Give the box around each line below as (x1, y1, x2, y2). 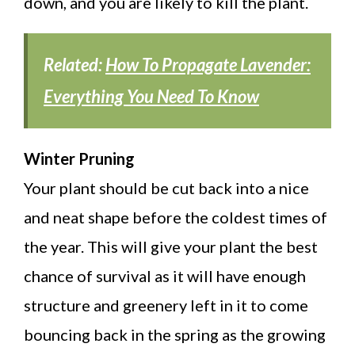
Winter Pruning (24, 148, 135, 168)
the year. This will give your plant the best (24, 236, 318, 256)
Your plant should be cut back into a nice (24, 177, 309, 197)
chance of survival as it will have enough (24, 265, 306, 285)
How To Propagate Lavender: (105, 53, 311, 75)
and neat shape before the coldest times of (24, 207, 327, 227)
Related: (44, 53, 105, 75)
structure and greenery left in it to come (24, 295, 308, 315)
